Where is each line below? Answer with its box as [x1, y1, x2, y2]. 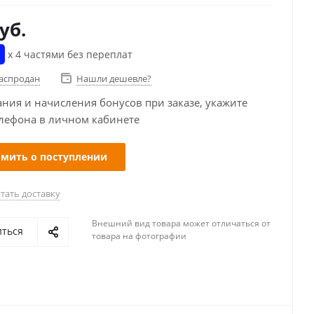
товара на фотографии [92, 230, 186, 242]
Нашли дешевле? [76, 72, 151, 85]
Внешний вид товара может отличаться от [92, 217, 271, 229]
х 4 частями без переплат [5, 48, 132, 61]
